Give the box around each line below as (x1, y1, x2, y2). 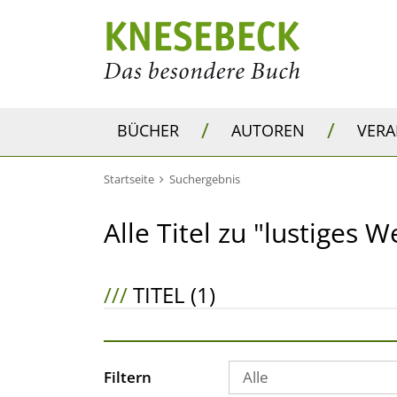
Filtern (104, 367, 152, 387)
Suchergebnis (169, 171, 240, 187)
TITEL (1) (128, 280, 215, 309)
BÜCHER (117, 119, 179, 141)
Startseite (104, 171, 154, 187)
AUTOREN (231, 119, 305, 141)
